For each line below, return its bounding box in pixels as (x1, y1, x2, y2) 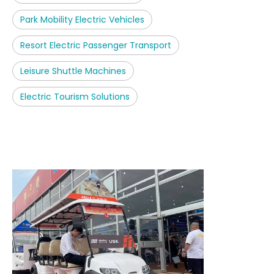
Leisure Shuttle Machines (20, 65, 126, 77)
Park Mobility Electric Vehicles (20, 13, 144, 26)
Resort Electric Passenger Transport (20, 39, 171, 51)
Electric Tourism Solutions (20, 91, 130, 103)
